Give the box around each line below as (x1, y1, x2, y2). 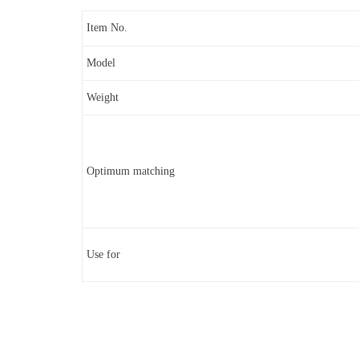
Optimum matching (87, 165, 175, 177)
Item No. (87, 22, 127, 34)
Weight (87, 91, 119, 103)
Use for (87, 248, 120, 260)
